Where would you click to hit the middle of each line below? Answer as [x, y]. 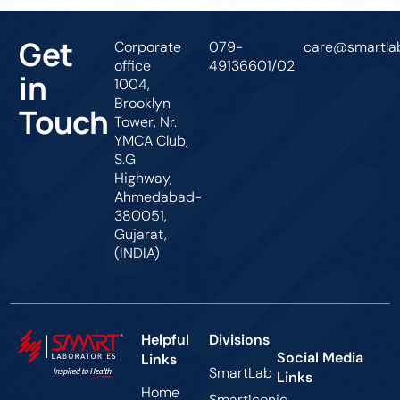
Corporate [147, 46]
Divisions [241, 339]
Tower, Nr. [145, 121]
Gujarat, [140, 234]
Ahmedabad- [158, 196]
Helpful [166, 339]
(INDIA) [137, 253]
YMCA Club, [151, 140]
